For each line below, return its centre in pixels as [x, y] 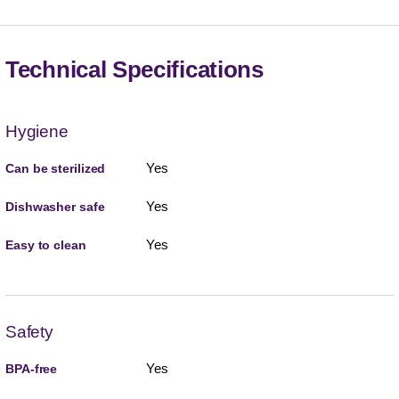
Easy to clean [46, 244]
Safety [29, 331]
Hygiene [37, 131]
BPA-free [32, 368]
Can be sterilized [56, 168]
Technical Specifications [134, 69]
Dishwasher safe [55, 206]
